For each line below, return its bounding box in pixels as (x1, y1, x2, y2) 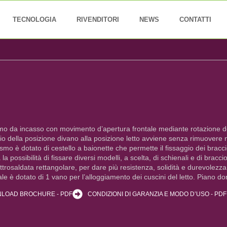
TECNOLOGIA (12, 15, 56, 23)
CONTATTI (179, 15, 211, 23)
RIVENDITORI (76, 15, 119, 23)
